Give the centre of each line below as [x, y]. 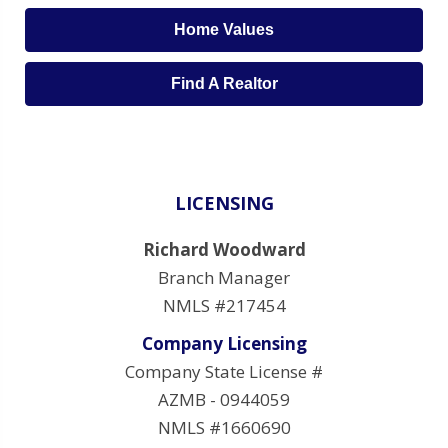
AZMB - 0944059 [224, 399]
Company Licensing [224, 343]
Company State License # [224, 371]
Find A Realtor [224, 83]
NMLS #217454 [224, 305]
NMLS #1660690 [224, 427]
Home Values [224, 29]
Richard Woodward [224, 249]
